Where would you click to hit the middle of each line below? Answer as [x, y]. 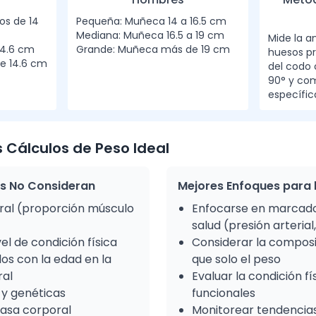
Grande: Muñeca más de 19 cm [153, 49]
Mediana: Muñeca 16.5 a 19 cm [150, 35]
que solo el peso [236, 259]
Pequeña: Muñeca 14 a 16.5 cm [151, 21]
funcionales [224, 293]
